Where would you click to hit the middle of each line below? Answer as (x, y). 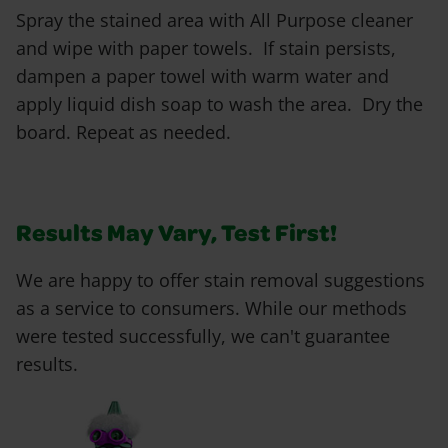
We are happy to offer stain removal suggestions (220, 280)
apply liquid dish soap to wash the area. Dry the (219, 104)
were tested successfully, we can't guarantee (203, 336)
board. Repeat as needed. (123, 132)
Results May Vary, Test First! (176, 236)
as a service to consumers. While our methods (211, 308)
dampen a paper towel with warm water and (202, 76)
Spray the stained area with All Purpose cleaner (214, 20)
